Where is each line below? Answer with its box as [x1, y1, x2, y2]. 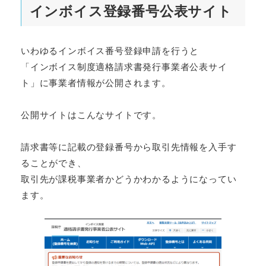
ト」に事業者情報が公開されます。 [21, 75, 171, 88]
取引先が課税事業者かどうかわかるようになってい [21, 172, 237, 185]
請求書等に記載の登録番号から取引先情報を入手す [21, 140, 237, 153]
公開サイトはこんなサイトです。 [21, 107, 161, 121]
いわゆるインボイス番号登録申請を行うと [21, 43, 199, 56]
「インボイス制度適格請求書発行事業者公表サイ [21, 59, 227, 72]
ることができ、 [21, 156, 87, 169]
